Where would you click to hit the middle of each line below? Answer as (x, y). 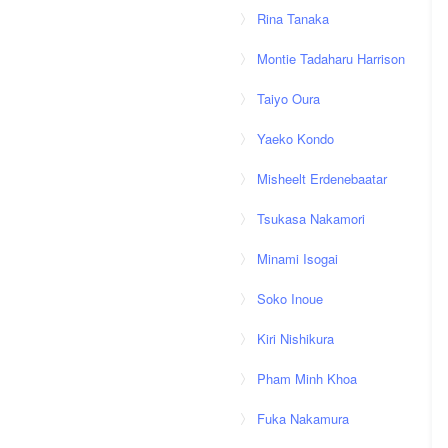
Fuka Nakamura (303, 418)
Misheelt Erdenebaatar (322, 178)
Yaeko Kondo (295, 138)
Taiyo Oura (288, 98)
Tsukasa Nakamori (311, 218)
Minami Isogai (297, 258)
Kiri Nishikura (295, 338)
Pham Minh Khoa (307, 378)
